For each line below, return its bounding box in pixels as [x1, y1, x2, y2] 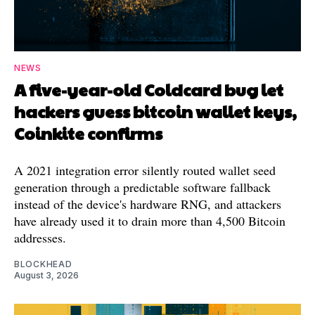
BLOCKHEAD [14, 258, 72, 269]
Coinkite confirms [14, 120, 162, 145]
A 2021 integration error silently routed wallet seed [14, 161, 276, 179]
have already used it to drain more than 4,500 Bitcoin [14, 212, 285, 229]
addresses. [14, 229, 66, 246]
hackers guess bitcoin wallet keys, [14, 98, 297, 123]
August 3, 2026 [14, 269, 79, 281]
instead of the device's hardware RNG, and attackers [14, 195, 281, 212]
